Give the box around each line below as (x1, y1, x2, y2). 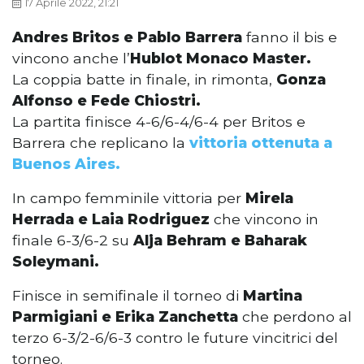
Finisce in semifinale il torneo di (12, 287, 243, 305)
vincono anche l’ (12, 50, 130, 67)
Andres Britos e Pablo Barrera (12, 28, 242, 46)
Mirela (245, 189, 293, 207)
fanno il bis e (242, 28, 337, 46)
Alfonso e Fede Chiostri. (12, 92, 201, 110)
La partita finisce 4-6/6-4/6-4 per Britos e (12, 113, 305, 131)
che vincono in (210, 210, 318, 228)
